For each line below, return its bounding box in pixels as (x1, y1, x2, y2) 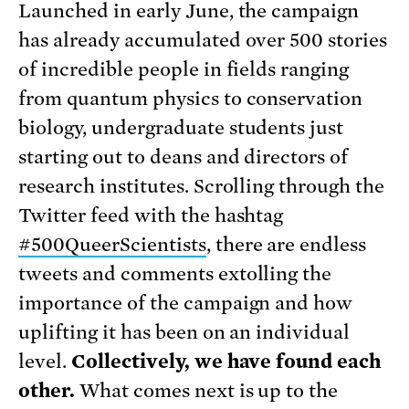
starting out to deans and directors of (18, 145, 349, 168)
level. (18, 350, 71, 372)
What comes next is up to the (74, 379, 339, 402)
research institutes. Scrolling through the (18, 174, 385, 197)
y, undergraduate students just (73, 116, 344, 139)
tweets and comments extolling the (18, 262, 332, 285)
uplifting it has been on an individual (18, 320, 351, 343)
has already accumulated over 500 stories (18, 28, 388, 51)
